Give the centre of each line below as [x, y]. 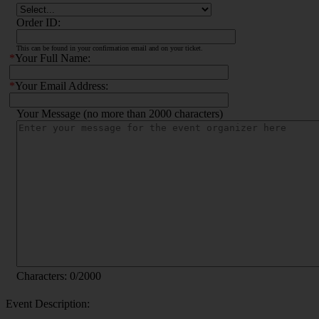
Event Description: [48, 304]
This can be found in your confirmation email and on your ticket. [110, 48]
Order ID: [38, 23]
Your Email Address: [62, 86]
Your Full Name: [53, 58]
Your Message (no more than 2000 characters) [120, 114]
